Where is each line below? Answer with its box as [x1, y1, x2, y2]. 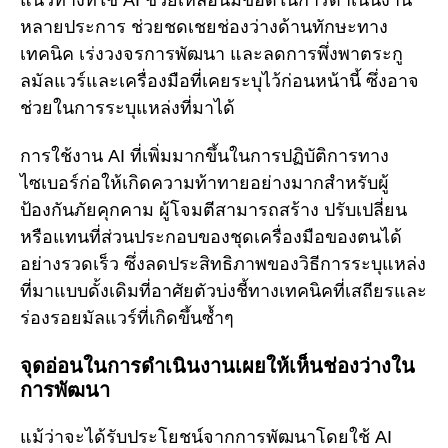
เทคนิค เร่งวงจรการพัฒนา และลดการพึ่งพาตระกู [20, 43, 403, 64]
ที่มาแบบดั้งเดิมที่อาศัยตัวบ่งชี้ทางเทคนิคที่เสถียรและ [20, 281, 427, 302]
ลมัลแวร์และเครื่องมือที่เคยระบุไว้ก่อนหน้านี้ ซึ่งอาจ [20, 70, 419, 91]
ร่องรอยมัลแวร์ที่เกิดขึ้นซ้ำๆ [20, 308, 234, 329]
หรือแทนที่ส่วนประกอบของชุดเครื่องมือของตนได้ [20, 227, 402, 248]
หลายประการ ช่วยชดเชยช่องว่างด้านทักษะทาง [20, 16, 388, 37]
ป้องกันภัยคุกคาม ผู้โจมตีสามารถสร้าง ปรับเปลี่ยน [20, 200, 407, 221]
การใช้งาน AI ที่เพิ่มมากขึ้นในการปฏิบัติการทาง [20, 146, 389, 167]
